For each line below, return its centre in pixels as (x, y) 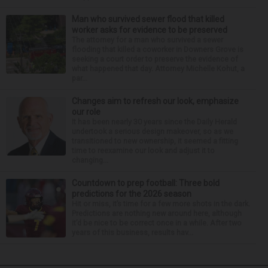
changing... (90, 160)
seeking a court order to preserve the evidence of (155, 59)
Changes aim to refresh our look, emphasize (155, 101)
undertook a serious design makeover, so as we (153, 131)
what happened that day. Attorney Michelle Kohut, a (158, 68)
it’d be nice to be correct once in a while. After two (157, 223)
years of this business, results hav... (133, 232)
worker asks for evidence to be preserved (150, 30)
